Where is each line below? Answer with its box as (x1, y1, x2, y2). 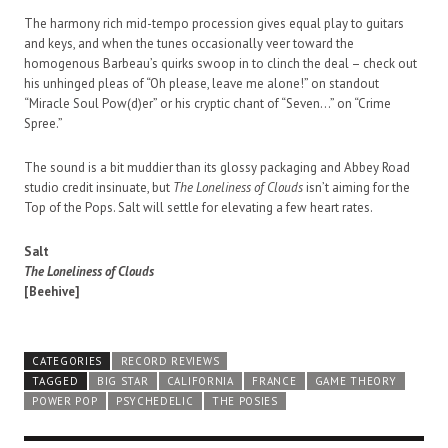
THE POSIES (211, 394, 278, 409)
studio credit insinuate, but (24, 179, 173, 197)
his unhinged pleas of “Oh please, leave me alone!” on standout (24, 75, 379, 93)
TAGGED (32, 374, 79, 389)
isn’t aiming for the (303, 179, 410, 197)
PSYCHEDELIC (115, 394, 194, 409)
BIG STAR (96, 374, 149, 389)
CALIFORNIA (166, 374, 234, 389)
